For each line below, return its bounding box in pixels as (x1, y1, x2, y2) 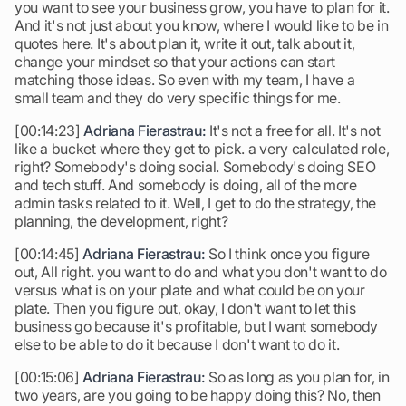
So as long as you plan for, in (205, 368, 390, 386)
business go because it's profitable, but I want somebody (14, 317, 379, 335)
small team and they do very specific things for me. (14, 89, 341, 107)
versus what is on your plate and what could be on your (14, 281, 365, 299)
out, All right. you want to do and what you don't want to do (14, 263, 387, 281)
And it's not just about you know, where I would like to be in (14, 16, 389, 34)
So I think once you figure (205, 245, 370, 263)
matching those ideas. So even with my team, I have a (14, 71, 355, 89)
